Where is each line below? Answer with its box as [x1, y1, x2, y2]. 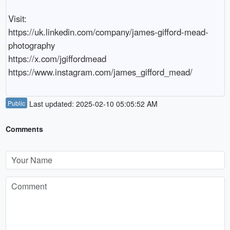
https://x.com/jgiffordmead [8, 52, 106, 65]
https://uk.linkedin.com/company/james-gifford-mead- [8, 25, 208, 38]
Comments [5, 124, 43, 135]
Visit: [8, 12, 27, 25]
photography [8, 39, 55, 51]
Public [7, 99, 25, 108]
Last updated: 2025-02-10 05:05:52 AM [27, 99, 158, 109]
